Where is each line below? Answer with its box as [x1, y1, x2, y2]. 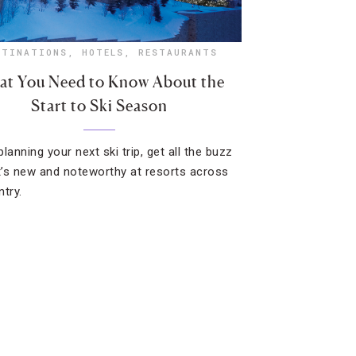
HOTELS [81, 46, 124, 58]
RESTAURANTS [137, 46, 218, 58]
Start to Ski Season [30, 96, 168, 115]
